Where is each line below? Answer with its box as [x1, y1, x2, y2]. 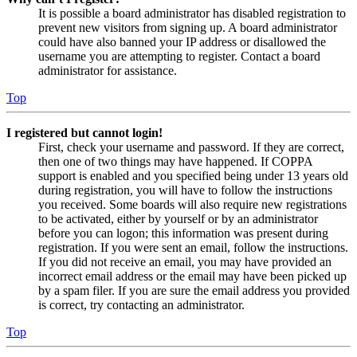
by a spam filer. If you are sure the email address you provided [38, 284, 350, 298]
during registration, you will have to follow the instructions [38, 183, 332, 198]
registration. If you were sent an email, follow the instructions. [38, 241, 348, 255]
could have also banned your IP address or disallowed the [38, 35, 326, 49]
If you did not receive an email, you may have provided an [38, 255, 331, 269]
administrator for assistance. [38, 64, 177, 78]
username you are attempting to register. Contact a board [38, 49, 320, 64]
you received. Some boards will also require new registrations [38, 198, 347, 212]
